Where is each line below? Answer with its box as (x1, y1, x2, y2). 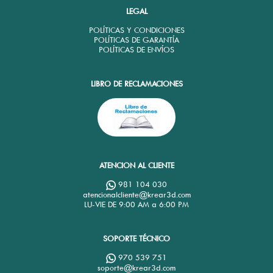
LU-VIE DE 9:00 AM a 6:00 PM (84, 200, 189, 210)
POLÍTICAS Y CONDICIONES (88, 26, 185, 35)
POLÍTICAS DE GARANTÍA (94, 35, 179, 45)
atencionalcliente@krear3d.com (82, 190, 191, 200)
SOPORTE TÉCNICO (103, 234, 170, 244)
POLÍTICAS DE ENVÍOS (99, 45, 174, 55)
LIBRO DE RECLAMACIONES (90, 79, 183, 89)
